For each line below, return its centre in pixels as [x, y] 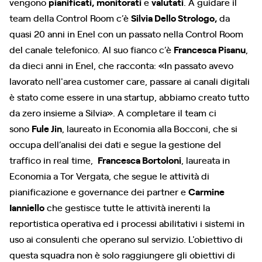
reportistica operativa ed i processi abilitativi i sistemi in [127, 223]
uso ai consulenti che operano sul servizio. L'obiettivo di [126, 238]
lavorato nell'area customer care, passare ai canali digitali [130, 80]
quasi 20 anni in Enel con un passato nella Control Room [126, 33]
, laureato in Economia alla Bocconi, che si [150, 128]
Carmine [206, 191]
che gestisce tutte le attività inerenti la [128, 207]
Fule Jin [47, 128]
